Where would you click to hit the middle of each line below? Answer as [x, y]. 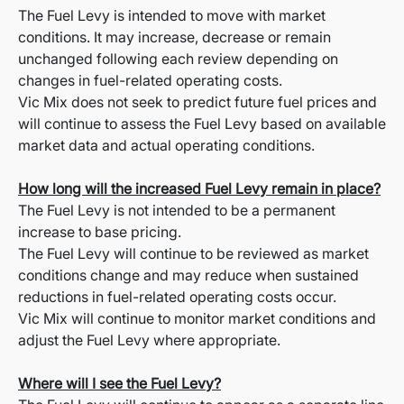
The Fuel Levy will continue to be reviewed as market [193, 254]
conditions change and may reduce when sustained [188, 275]
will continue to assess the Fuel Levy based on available [202, 124]
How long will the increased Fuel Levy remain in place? [199, 189]
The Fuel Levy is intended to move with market [172, 16]
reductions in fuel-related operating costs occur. [177, 297]
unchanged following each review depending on [178, 59]
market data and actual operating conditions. [166, 146]
